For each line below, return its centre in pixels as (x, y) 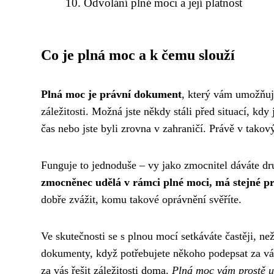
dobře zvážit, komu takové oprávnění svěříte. (141, 199)
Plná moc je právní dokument (111, 94)
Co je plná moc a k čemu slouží (138, 55)
